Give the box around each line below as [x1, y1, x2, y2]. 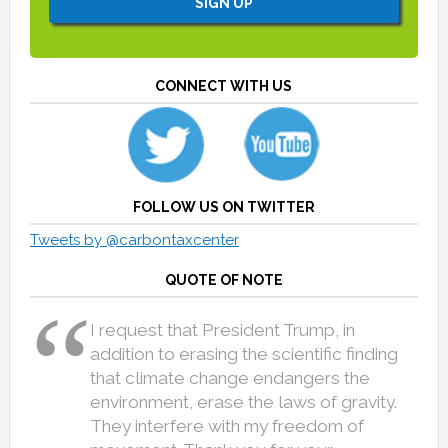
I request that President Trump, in [89, 319, 355, 340]
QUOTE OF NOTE [164, 271, 283, 288]
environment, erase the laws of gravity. [89, 391, 397, 412]
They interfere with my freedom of [89, 415, 364, 436]
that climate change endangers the [89, 367, 370, 388]
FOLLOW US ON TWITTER [132, 198, 315, 215]
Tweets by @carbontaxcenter [29, 230, 239, 249]
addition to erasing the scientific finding [89, 343, 398, 364]
